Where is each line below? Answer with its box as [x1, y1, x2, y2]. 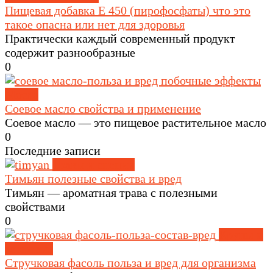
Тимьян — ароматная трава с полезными [5, 186, 218, 200]
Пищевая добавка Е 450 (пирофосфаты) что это [5, 4, 250, 18]
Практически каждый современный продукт [5, 32, 235, 46]
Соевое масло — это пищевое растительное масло [5, 116, 266, 130]
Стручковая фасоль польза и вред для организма [5, 256, 256, 270]
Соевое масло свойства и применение [5, 102, 201, 116]
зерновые [5, 242, 53, 256]
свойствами [5, 200, 65, 214]
